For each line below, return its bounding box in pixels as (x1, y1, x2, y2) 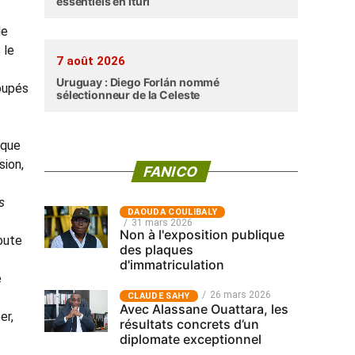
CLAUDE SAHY (128, 291, 190, 301)
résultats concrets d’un (120, 316, 259, 332)
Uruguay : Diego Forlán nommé (56, 75, 220, 89)
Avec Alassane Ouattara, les (120, 301, 288, 317)
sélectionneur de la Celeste (56, 88, 200, 101)
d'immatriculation (120, 257, 224, 273)
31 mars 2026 (132, 217, 193, 228)
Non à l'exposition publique (120, 227, 284, 242)
